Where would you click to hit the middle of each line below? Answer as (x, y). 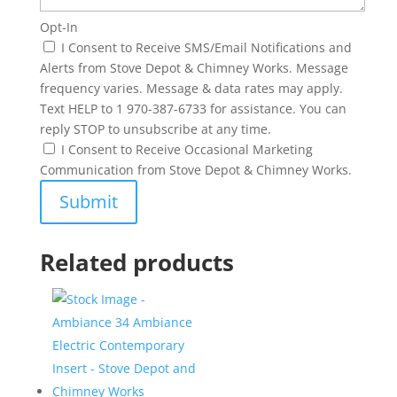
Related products (136, 262)
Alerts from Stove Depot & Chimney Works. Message (194, 68)
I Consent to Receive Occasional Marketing (187, 149)
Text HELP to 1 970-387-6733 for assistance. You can (193, 109)
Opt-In (58, 27)
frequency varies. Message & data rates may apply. (191, 88)
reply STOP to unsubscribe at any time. (155, 129)
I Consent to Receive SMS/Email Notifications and (206, 47)
